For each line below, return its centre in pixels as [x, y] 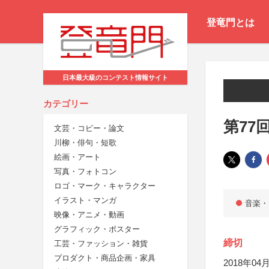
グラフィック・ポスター [97, 229]
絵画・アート [77, 157]
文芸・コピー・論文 [89, 128]
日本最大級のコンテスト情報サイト [115, 78]
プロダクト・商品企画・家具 [105, 258]
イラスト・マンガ [85, 201]
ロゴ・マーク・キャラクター [105, 186]
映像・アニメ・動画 [89, 215]
